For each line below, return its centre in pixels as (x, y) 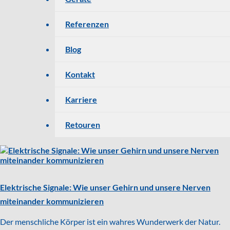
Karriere (81, 99)
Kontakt (80, 74)
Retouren (83, 124)
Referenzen (87, 24)
